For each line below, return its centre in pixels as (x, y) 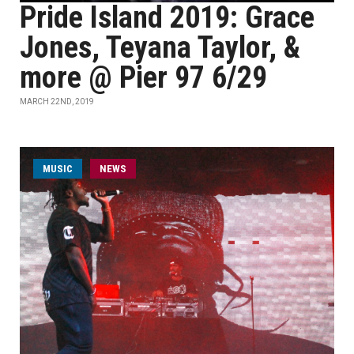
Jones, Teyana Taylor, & (160, 47)
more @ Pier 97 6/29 (143, 77)
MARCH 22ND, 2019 (57, 102)
